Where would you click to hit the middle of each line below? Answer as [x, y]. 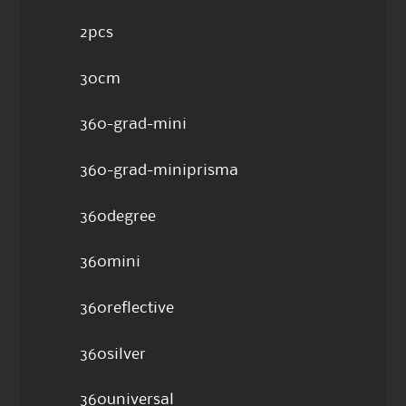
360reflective [126, 308]
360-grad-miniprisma [159, 170]
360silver [112, 354]
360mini [110, 262]
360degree [117, 216]
